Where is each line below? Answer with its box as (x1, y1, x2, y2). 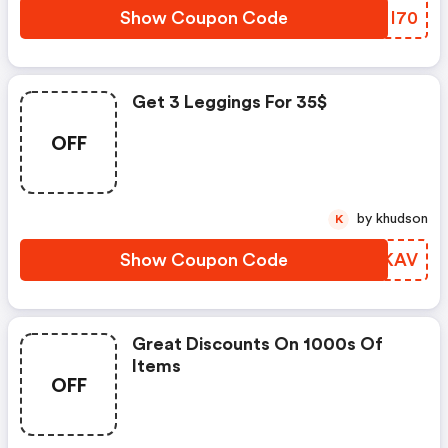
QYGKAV (342, 251, 418, 269)
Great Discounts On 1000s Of (132, 335, 383, 353)
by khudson (376, 212, 428, 226)
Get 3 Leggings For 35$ (132, 93, 327, 111)
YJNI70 (354, 9, 418, 27)
